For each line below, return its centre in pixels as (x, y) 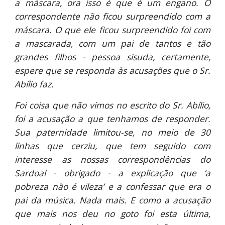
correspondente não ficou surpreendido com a (113, 16)
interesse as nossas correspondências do (113, 159)
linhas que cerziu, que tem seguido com (113, 146)
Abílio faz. (34, 84)
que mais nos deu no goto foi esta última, (113, 213)
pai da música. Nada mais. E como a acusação (113, 200)
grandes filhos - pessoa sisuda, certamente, (113, 57)
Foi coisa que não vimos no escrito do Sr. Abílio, (113, 105)
